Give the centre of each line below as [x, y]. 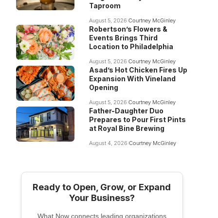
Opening [103, 87]
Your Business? [102, 198]
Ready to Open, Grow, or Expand [102, 187]
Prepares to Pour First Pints [137, 119]
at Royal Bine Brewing [127, 128]
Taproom [105, 6]
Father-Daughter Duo [126, 111]
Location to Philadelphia [131, 46]
